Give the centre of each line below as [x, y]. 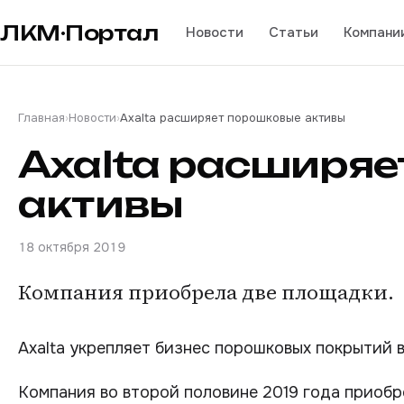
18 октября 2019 [72, 247]
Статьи [293, 32]
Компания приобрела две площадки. [206, 292]
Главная [41, 118]
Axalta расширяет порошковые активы [233, 118]
